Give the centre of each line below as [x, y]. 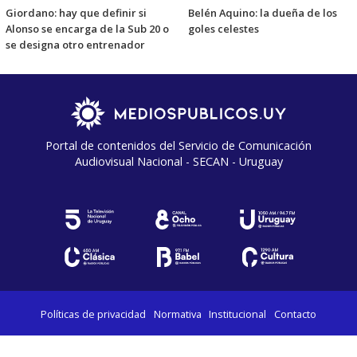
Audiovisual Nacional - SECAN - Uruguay [178, 161]
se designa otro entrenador [75, 44]
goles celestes [224, 28]
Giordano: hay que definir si [76, 12]
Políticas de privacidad [94, 314]
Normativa [177, 314]
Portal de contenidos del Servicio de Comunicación [178, 145]
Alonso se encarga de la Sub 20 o [87, 28]
